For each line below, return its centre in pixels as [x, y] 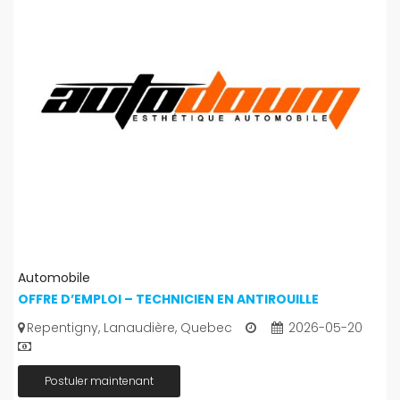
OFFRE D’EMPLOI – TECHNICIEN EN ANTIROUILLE [168, 299]
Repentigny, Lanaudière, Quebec [129, 328]
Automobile [54, 278]
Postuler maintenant [99, 381]
